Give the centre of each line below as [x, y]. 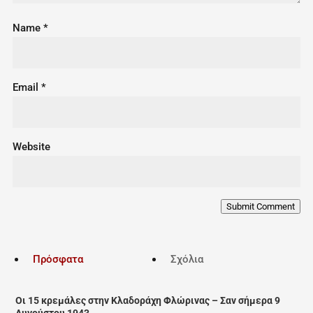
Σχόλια [187, 260]
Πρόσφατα [58, 260]
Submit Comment [261, 207]
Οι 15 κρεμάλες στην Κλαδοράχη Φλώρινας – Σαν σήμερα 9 [148, 301]
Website [31, 147]
